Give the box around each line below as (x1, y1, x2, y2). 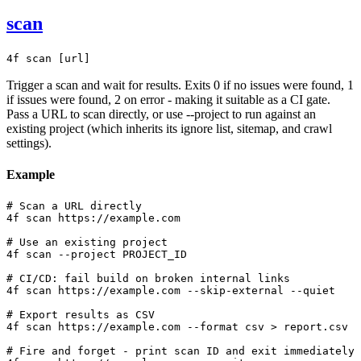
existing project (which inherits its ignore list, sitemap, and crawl (6, 122, 332, 136)
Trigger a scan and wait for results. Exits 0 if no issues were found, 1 (6, 78, 354, 93)
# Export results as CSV (6, 308, 155, 321)
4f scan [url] (6, 52, 90, 65)
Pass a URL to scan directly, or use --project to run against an (6, 107, 316, 122)
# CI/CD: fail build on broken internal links (6, 272, 290, 284)
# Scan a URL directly (6, 199, 142, 212)
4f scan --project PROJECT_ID (6, 247, 187, 260)
